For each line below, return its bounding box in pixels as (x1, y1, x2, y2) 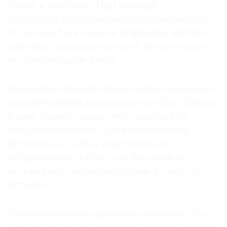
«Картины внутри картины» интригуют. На (8, 209, 205, 220)
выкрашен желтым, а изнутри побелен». (8, 125, 193, 136)
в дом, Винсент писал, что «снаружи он (8, 111, 188, 123)
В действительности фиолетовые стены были (8, 84, 214, 95)
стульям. (8, 180, 47, 191)
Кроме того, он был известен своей (8, 139, 170, 150)
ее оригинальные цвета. (8, 55, 119, 66)
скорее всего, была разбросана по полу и (8, 166, 198, 177)
